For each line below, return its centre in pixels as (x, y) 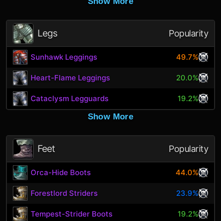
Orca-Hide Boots (61, 172)
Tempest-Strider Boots (72, 214)
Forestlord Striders (64, 193)
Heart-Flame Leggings (71, 78)
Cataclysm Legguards (70, 98)
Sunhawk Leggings (64, 57)
